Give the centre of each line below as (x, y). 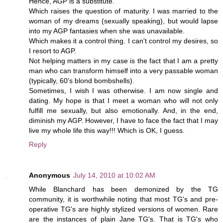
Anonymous (50, 175)
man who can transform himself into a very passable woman (123, 70)
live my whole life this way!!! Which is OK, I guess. (107, 130)
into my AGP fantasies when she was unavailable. (107, 31)
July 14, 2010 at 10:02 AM (114, 175)
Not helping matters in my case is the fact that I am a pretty (123, 60)
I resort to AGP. (53, 51)
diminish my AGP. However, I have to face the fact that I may (123, 120)
